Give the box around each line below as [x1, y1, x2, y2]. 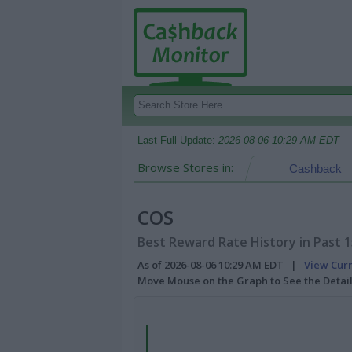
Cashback [288, 162, 342, 175]
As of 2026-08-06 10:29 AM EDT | [137, 258, 304, 272]
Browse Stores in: [137, 159, 233, 175]
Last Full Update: [137, 134, 218, 146]
